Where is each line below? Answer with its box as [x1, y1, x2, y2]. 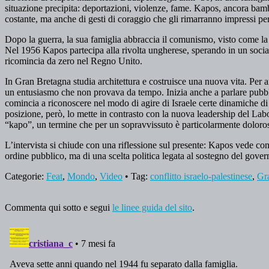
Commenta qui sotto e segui [5, 202, 112, 213]
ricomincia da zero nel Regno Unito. [5, 55, 142, 66]
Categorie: [5, 171, 46, 181]
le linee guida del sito [112, 202, 192, 213]
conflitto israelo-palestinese [150, 171, 252, 181]
